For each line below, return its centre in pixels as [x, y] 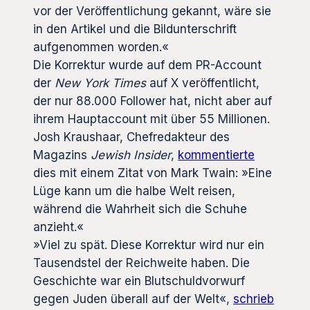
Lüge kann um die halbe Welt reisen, [134, 191]
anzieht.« [58, 227]
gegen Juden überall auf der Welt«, [133, 299]
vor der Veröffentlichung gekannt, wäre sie [152, 11]
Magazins [62, 155]
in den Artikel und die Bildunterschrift [135, 29]
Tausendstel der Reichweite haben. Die [142, 263]
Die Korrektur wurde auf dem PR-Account [147, 65]
